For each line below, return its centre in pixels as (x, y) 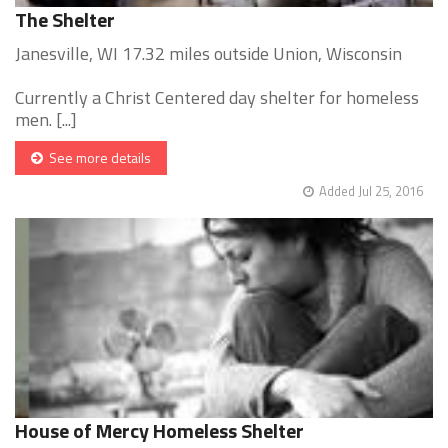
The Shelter (65, 20)
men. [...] (46, 120)
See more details (97, 158)
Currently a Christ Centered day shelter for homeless (217, 98)
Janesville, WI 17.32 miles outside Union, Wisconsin (208, 54)
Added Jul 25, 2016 (371, 191)
